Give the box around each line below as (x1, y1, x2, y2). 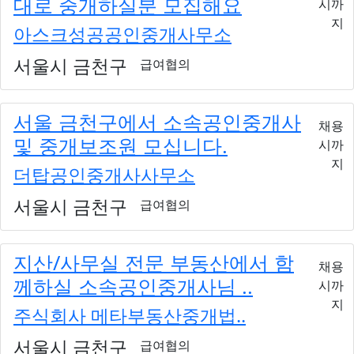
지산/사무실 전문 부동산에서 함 (13, 248, 294, 276)
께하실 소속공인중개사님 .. (13, 272, 253, 299)
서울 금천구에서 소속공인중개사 (13, 107, 301, 135)
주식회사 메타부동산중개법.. (13, 302, 246, 328)
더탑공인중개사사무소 (13, 161, 195, 187)
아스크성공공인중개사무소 (13, 21, 232, 47)
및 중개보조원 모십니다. (13, 131, 228, 159)
